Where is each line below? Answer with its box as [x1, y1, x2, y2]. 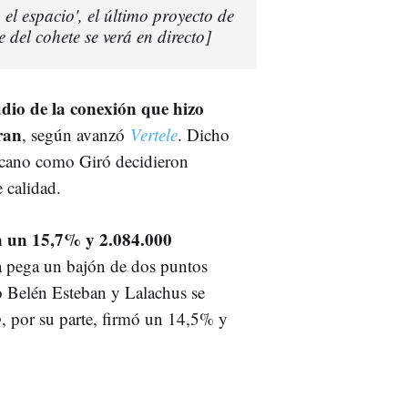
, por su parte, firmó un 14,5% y [2, 306, 228, 330]
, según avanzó [22, 122, 130, 146]
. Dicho [178, 122, 229, 146]
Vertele [130, 122, 178, 146]
